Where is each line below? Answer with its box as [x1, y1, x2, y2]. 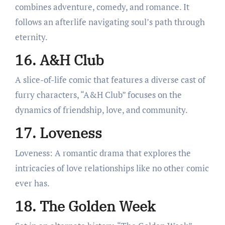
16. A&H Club [15, 50, 104, 69]
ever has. [15, 177, 50, 189]
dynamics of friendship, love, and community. [15, 104, 188, 116]
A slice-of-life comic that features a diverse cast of [15, 74, 205, 86]
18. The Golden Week [15, 196, 155, 215]
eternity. [15, 31, 48, 43]
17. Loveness [15, 124, 102, 143]
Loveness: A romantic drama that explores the [15, 147, 191, 159]
